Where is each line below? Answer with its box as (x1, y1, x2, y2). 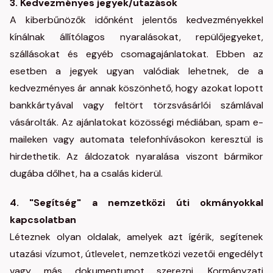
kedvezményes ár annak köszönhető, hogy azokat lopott (10, 82, 263, 94)
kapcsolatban (10, 213, 76, 226)
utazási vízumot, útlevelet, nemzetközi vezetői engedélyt (10, 247, 263, 260)
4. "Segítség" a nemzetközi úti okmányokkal (10, 196, 263, 209)
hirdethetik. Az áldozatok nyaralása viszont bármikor (10, 150, 263, 163)
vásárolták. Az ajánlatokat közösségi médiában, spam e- (10, 116, 263, 129)
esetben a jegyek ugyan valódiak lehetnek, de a (10, 65, 263, 77)
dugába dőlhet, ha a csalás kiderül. (10, 167, 163, 180)
